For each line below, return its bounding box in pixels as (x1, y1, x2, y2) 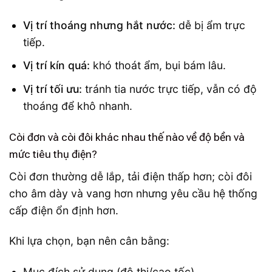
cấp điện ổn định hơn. (9, 203, 118, 217)
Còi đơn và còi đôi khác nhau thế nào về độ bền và (9, 131, 245, 143)
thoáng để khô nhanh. (22, 99, 132, 112)
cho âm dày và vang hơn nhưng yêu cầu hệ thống (9, 186, 257, 200)
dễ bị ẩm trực (175, 18, 245, 32)
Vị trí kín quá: (22, 59, 90, 72)
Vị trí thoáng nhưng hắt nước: (22, 18, 175, 32)
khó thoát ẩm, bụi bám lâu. (89, 59, 226, 72)
